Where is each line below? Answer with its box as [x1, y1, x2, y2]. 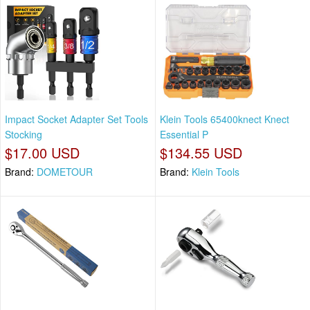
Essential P [160, 127, 208, 142]
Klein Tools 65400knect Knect [160, 112, 289, 127]
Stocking [5, 127, 42, 142]
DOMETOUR [37, 165, 93, 179]
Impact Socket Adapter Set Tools [5, 112, 148, 127]
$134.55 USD [160, 143, 242, 163]
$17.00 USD [5, 143, 80, 163]
